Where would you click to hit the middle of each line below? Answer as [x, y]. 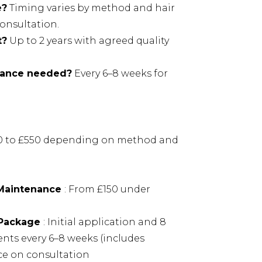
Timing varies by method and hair [91, 8]
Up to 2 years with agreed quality [88, 41]
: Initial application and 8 [105, 222]
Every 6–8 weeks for [120, 74]
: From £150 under [107, 189]
